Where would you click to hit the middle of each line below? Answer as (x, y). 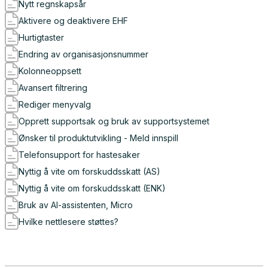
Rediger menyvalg (55, 104)
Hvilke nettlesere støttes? (68, 221)
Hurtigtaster (41, 37)
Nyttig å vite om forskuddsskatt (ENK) (92, 188)
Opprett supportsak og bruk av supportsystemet (114, 121)
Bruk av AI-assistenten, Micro (76, 205)
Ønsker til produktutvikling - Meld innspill (98, 138)
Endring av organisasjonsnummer (83, 54)
